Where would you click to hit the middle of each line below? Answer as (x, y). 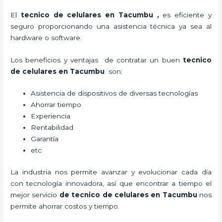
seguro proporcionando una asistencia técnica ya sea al (111, 26)
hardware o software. (46, 37)
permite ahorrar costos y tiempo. (65, 206)
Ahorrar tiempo (57, 105)
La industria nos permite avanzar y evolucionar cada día (111, 172)
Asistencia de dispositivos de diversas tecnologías (116, 93)
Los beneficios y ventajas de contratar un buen (97, 60)
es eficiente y (185, 15)
